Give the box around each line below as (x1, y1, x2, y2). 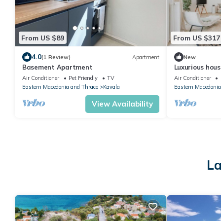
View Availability (91, 99, 153, 109)
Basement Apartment (22, 63, 93, 71)
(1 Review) (41, 53, 71, 61)
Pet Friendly (69, 74, 98, 81)
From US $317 (173, 33, 220, 42)
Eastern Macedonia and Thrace (22, 83, 98, 90)
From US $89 (21, 33, 64, 42)
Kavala (103, 83, 120, 90)
